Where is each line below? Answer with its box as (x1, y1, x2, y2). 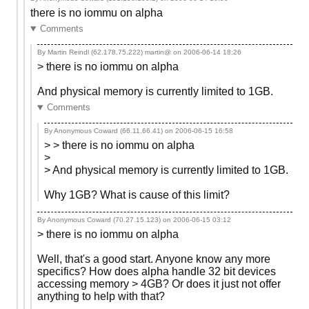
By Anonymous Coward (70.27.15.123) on (37, 216, 173, 223)
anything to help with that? (37, 290, 165, 303)
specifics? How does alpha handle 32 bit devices (37, 266, 276, 278)
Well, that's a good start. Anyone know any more (37, 253, 270, 266)
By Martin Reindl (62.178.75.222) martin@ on (37, 48, 183, 56)
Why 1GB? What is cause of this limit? (44, 189, 230, 201)
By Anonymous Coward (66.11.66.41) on (44, 127, 175, 135)
